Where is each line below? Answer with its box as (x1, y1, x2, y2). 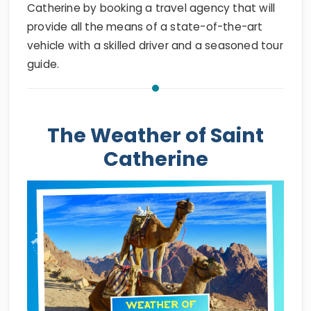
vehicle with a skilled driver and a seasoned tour (27, 38, 283, 53)
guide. (27, 57, 60, 72)
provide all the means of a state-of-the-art (27, 19, 263, 34)
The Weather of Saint (47, 121, 264, 149)
